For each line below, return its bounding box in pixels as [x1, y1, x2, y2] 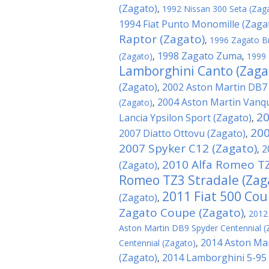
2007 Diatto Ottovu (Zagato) [119, 127, 246, 140]
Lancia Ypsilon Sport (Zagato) [119, 111, 252, 124]
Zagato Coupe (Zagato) [119, 205, 244, 220]
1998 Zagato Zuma [157, 49, 242, 62]
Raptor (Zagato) [119, 31, 205, 47]
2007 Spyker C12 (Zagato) [119, 141, 257, 156]
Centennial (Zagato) [119, 237, 196, 249]
